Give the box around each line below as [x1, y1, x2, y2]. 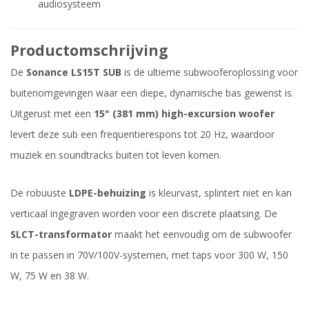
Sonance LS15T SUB [26, 66, 121, 79]
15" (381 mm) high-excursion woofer [94, 107, 275, 121]
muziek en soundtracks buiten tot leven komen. [10, 148, 221, 162]
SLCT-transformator [10, 228, 112, 241]
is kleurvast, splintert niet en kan [146, 186, 292, 200]
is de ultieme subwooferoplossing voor [121, 66, 298, 79]
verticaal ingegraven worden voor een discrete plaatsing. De [10, 207, 277, 221]
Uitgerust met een [10, 107, 94, 121]
